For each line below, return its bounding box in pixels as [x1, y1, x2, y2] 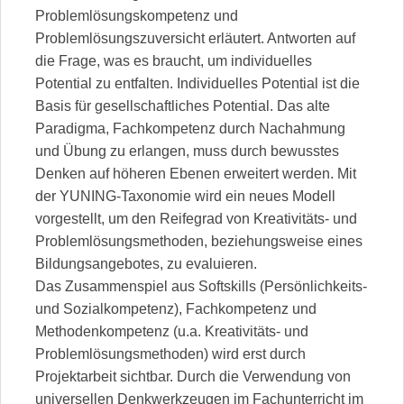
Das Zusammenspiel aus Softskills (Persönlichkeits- [35, 278, 367, 294]
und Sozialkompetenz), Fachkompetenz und [35, 300, 317, 317]
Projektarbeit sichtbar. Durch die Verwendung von [35, 368, 351, 384]
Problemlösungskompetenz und [35, 7, 238, 23]
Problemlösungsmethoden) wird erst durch [35, 345, 306, 362]
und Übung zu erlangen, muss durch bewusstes [35, 142, 339, 159]
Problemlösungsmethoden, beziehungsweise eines [35, 233, 363, 249]
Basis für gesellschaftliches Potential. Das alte [35, 97, 330, 114]
